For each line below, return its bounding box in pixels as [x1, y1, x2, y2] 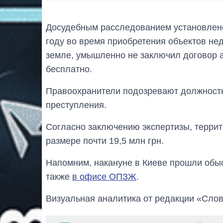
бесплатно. [46, 64, 92, 75]
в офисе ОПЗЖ [72, 172, 136, 182]
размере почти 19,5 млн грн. [46, 136, 164, 146]
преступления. [46, 100, 107, 111]
